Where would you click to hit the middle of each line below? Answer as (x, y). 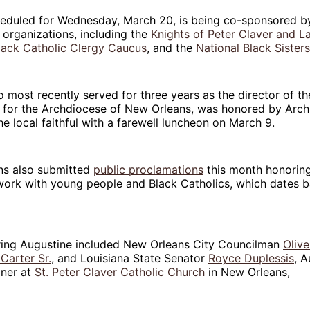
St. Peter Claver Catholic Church (120, 272)
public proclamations (148, 169)
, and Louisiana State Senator (130, 258)
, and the (171, 47)
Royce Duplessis (251, 258)
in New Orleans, (247, 272)
